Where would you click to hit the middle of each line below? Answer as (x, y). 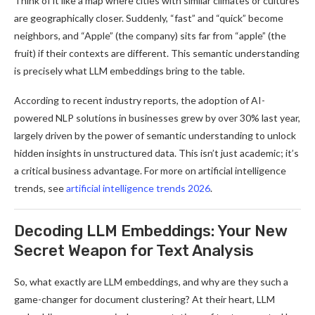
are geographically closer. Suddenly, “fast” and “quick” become (149, 18)
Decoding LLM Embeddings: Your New (151, 231)
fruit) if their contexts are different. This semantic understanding (157, 53)
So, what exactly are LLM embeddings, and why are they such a (151, 282)
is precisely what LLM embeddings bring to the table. (129, 71)
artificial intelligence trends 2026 (138, 188)
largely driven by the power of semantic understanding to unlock (155, 135)
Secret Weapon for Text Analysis (134, 251)
